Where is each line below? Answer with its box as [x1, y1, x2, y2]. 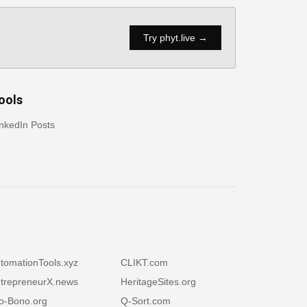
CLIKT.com [121, 257, 168, 268]
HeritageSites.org [121, 276, 196, 287]
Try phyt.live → [143, 32, 208, 43]
